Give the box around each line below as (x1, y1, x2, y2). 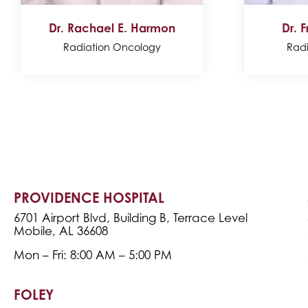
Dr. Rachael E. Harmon (48, 21, 175, 36)
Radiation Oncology (63, 41, 161, 54)
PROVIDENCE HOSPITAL (14, 189, 164, 207)
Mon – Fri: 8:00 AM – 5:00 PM (14, 248, 172, 263)
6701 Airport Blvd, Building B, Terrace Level (14, 211, 247, 225)
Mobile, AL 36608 (14, 224, 108, 239)
